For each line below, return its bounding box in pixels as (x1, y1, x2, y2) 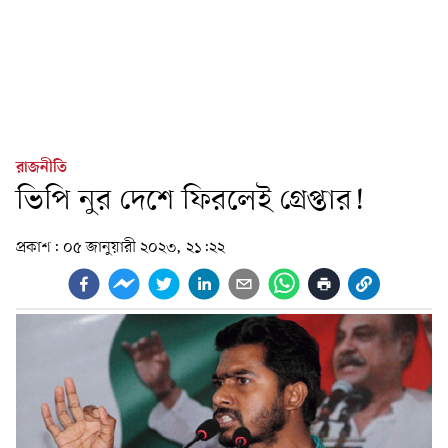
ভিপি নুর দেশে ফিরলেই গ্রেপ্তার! (16, 182, 364, 221)
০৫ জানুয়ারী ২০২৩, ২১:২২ (63, 237, 225, 259)
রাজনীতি (16, 157, 67, 179)
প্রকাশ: (16, 237, 63, 259)
